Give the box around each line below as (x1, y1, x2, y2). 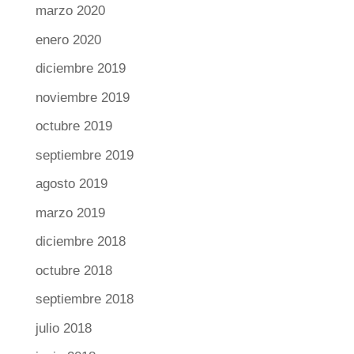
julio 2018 (35, 320, 92, 336)
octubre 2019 (35, 119, 112, 134)
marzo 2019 (35, 205, 105, 220)
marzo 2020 (35, 3, 105, 19)
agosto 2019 (35, 176, 107, 192)
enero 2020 (35, 32, 101, 47)
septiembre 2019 (35, 147, 134, 163)
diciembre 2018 (35, 234, 126, 250)
